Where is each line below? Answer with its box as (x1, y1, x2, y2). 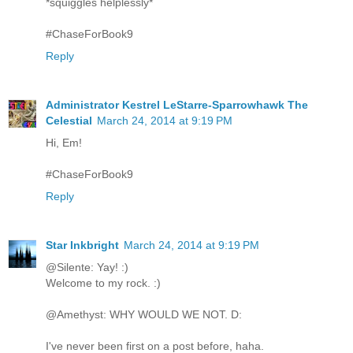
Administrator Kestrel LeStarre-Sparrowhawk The (46, 98, 308, 112)
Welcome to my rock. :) (46, 277, 161, 290)
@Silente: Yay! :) (46, 261, 128, 274)
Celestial (46, 114, 92, 128)
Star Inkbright (46, 239, 119, 252)
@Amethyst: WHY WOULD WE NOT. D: (46, 308, 242, 321)
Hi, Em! (46, 136, 82, 150)
